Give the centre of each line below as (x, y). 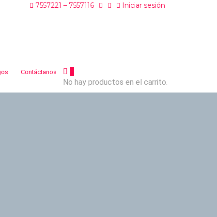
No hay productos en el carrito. (115, 82)
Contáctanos (39, 72)
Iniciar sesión (143, 5)
